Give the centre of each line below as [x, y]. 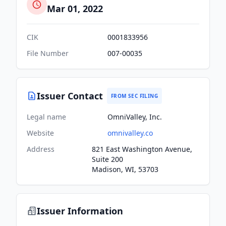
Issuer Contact [70, 96]
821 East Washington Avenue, [142, 149]
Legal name [46, 117]
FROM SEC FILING [134, 96]
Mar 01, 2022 [75, 9]
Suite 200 [107, 159]
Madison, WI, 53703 [125, 169]
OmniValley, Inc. [135, 117]
